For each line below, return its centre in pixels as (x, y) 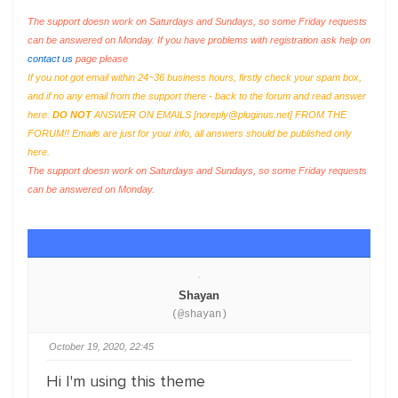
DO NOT (72, 115)
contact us (50, 59)
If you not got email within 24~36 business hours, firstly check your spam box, (195, 77)
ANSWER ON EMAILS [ (144, 115)
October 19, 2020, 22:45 (101, 346)
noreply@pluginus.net (243, 115)
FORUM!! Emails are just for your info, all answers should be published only (190, 133)
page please (100, 59)
